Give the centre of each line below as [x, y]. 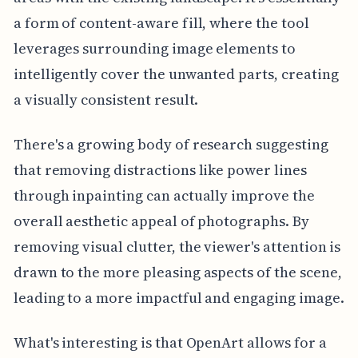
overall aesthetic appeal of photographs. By [161, 221]
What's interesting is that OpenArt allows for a [170, 342]
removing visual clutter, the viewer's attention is [177, 246]
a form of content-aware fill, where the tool [161, 22]
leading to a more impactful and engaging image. [179, 297]
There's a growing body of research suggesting [171, 144]
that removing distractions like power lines [160, 169]
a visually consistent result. [106, 99]
